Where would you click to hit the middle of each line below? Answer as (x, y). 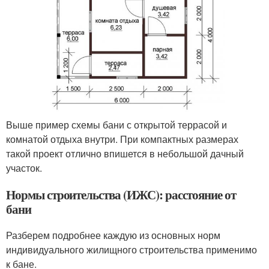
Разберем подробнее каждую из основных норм (113, 235)
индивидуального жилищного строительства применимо (131, 249)
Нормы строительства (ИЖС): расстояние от (121, 194)
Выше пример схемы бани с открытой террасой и (116, 124)
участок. (24, 168)
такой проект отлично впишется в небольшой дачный (125, 153)
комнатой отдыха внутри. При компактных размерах (122, 139)
